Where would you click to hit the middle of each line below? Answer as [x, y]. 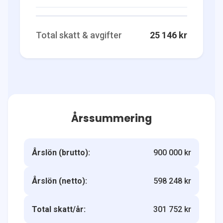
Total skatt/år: [59, 209]
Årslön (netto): [59, 181]
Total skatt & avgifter [79, 35]
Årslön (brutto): [61, 152]
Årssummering [111, 118]
